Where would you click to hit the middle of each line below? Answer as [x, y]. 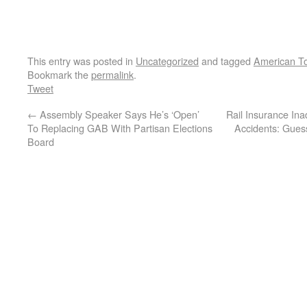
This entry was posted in [82, 61]
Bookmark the [59, 74]
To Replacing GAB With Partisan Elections [120, 128]
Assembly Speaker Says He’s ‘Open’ [118, 114]
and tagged [226, 61]
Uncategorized [167, 61]
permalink [112, 74]
